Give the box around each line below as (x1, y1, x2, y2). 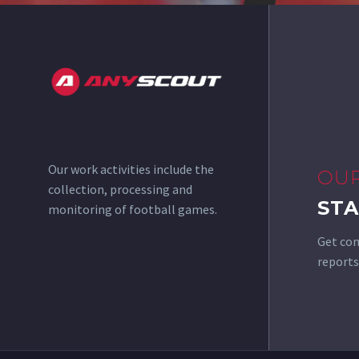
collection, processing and (48, 180, 192, 197)
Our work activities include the (48, 160, 214, 177)
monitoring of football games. (48, 200, 217, 217)
